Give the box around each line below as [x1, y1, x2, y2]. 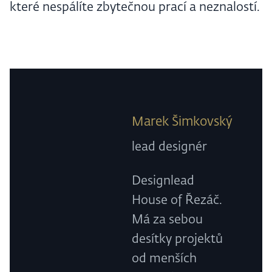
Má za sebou [132, 214, 203, 226]
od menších [132, 253, 197, 265]
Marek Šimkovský [132, 116, 233, 129]
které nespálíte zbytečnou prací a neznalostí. [10, 1, 260, 14]
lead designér [132, 141, 208, 154]
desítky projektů [132, 233, 223, 246]
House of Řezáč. [132, 194, 223, 207]
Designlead [132, 175, 195, 188]
